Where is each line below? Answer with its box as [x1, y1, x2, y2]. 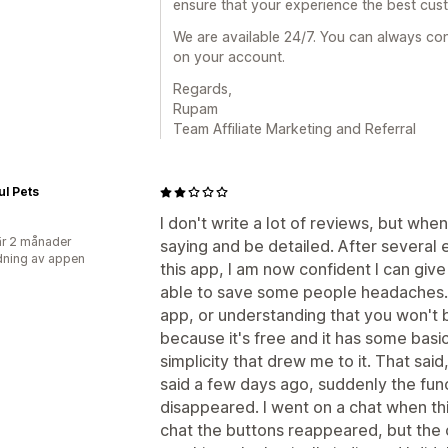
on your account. [173, 48, 285, 65]
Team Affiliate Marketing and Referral [173, 120, 416, 137]
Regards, [173, 80, 232, 97]
